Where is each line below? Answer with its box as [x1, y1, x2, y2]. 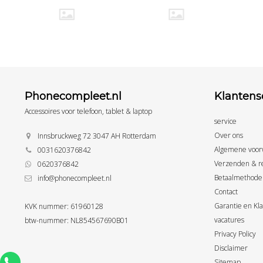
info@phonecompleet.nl [38, 173, 112, 183]
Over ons [214, 130, 243, 140]
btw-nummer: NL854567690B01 [25, 215, 129, 225]
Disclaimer [214, 242, 248, 253]
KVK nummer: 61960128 [25, 201, 103, 211]
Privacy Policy [214, 228, 256, 239]
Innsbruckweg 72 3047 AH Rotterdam [38, 130, 156, 141]
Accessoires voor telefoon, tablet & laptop [25, 106, 152, 116]
